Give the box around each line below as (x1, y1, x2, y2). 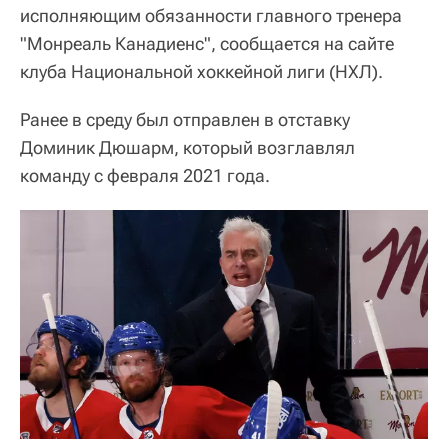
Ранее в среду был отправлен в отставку (20, 108, 350, 130)
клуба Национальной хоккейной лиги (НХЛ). (20, 60, 383, 82)
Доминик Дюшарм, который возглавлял (20, 136, 355, 158)
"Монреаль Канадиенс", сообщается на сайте (20, 32, 394, 54)
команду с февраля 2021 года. (20, 164, 270, 186)
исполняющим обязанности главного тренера (20, 4, 402, 26)
